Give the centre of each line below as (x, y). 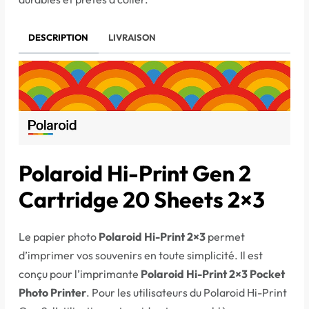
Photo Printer (52, 292)
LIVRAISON (132, 38)
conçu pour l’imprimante (80, 273)
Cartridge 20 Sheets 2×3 (142, 199)
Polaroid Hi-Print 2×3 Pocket (213, 273)
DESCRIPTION (59, 38)
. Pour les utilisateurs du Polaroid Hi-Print (187, 292)
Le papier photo (59, 236)
